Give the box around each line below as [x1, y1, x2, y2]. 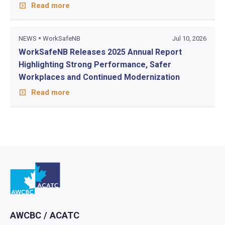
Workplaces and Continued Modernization [18, 72, 180, 82]
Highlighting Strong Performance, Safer [18, 59, 171, 69]
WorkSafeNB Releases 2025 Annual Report [18, 47, 182, 57]
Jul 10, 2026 [172, 34, 207, 42]
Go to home [60, 161, 85, 167]
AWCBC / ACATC [10, 209, 80, 220]
